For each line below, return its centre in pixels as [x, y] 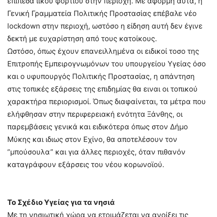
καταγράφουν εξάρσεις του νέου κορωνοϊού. [86, 164]
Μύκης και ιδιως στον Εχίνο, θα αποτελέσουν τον [92, 139]
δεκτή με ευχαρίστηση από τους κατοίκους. [82, 38]
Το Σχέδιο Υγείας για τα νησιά [61, 202]
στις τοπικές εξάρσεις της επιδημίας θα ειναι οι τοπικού [102, 89]
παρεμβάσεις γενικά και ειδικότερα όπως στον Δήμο [98, 126]
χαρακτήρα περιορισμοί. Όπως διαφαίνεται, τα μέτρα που [107, 101]
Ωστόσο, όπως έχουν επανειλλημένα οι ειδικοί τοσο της [103, 51]
